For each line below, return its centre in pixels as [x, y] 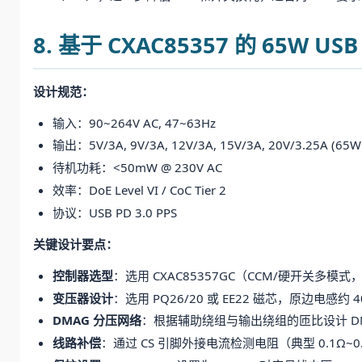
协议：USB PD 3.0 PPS [115, 212]
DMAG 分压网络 [97, 320]
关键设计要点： [76, 244]
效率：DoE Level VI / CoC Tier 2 [139, 190]
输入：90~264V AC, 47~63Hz [134, 122]
